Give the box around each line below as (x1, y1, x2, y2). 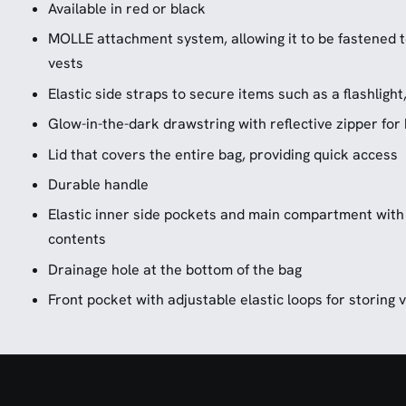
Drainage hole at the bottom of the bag (47, 259, 302, 279)
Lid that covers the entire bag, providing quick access (47, 144, 398, 164)
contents (47, 229, 106, 249)
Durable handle (47, 174, 149, 194)
